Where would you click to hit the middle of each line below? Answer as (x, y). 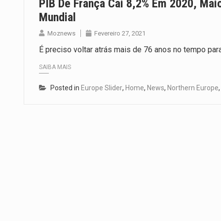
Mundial (57, 18)
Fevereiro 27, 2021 (120, 34)
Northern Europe (193, 88)
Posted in (66, 88)
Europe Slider (102, 88)
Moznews (61, 34)
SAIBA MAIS (55, 67)
